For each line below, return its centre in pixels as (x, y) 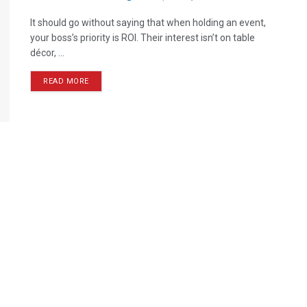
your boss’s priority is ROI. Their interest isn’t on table (143, 38)
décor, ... (47, 53)
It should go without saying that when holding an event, (148, 23)
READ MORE (66, 81)
